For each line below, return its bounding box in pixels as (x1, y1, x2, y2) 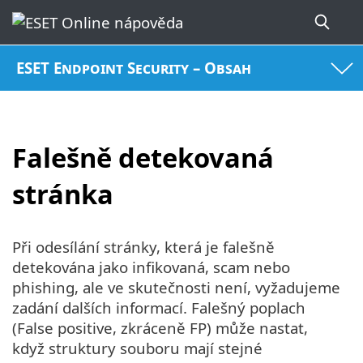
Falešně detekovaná (12, 139, 274, 176)
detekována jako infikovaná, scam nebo (12, 257, 290, 278)
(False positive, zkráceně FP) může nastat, (12, 318, 308, 339)
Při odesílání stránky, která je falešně (12, 237, 275, 258)
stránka (12, 175, 113, 212)
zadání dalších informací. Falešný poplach (12, 297, 305, 318)
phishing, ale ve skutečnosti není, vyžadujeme (12, 277, 340, 298)
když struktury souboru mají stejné (12, 338, 263, 359)
